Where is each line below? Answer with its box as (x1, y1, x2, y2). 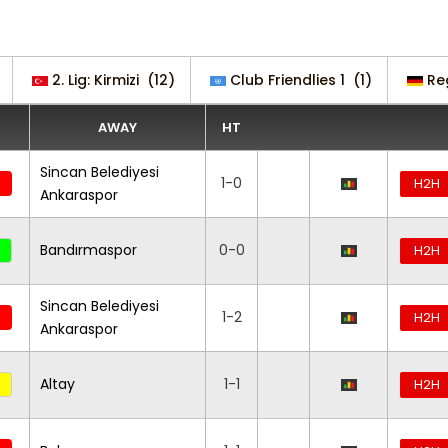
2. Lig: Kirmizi (52, 70, 139, 90)
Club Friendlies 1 (230, 70, 345, 90)
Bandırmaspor (40, 240, 137, 260)
